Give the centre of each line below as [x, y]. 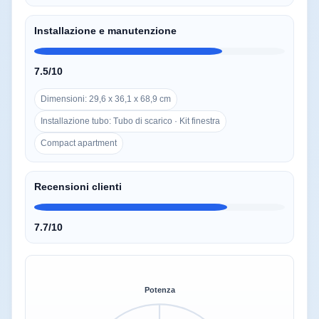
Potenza [160, 290]
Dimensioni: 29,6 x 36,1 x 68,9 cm [106, 99]
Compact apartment [79, 143]
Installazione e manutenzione [105, 31]
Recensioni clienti [78, 187]
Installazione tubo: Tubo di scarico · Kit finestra [130, 121]
